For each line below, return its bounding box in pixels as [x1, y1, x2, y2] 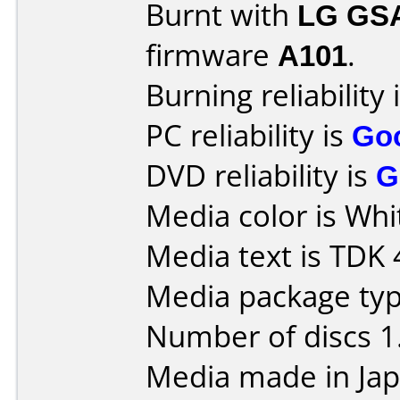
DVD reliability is [146, 155, 376, 196]
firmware [146, 35, 278, 75]
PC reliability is [146, 115, 352, 155]
